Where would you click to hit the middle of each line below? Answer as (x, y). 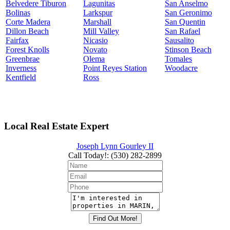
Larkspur (98, 12)
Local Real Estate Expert (56, 126)
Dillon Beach (27, 31)
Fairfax (17, 40)
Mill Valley (101, 31)
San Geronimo (188, 12)
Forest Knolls (27, 49)
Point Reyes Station (115, 68)
